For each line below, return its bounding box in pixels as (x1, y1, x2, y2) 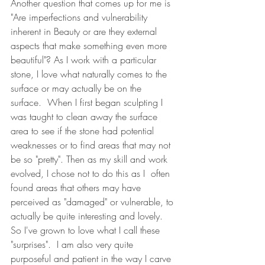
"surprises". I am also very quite (11, 238, 136, 251)
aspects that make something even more (11, 39, 170, 53)
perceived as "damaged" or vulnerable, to (11, 195, 176, 209)
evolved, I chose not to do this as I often (11, 167, 173, 180)
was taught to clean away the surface (11, 110, 160, 124)
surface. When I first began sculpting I (11, 96, 166, 109)
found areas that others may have (11, 181, 144, 195)
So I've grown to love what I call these (11, 224, 163, 237)
